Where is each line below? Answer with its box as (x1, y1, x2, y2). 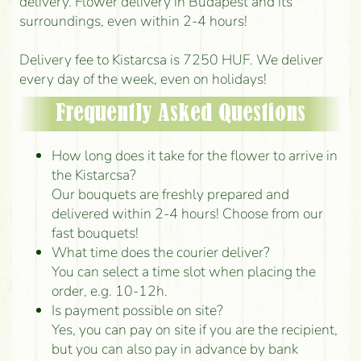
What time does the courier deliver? (51, 242, 270, 262)
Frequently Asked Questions (56, 102, 305, 125)
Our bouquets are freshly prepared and (51, 184, 289, 204)
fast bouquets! (51, 222, 139, 243)
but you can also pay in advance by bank (51, 338, 298, 359)
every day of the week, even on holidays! (19, 68, 267, 89)
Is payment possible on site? (51, 300, 223, 320)
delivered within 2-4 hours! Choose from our (51, 203, 323, 223)
